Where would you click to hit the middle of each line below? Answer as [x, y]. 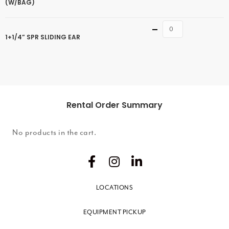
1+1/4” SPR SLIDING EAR [43, 37]
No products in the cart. [54, 132]
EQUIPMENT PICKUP [114, 212]
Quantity [189, 27]
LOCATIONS [114, 188]
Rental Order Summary [114, 105]
